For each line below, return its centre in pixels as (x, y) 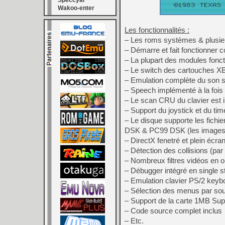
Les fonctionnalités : (157, 30)
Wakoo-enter (76, 8)
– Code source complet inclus (173, 211)
